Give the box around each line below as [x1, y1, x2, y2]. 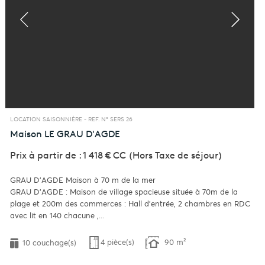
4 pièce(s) [101, 237, 135, 248]
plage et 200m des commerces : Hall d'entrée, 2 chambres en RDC [10, 198, 251, 209]
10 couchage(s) [20, 238, 77, 248]
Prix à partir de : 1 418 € [10, 149, 114, 161]
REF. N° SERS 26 [88, 115, 133, 123]
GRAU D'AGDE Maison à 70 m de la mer [10, 174, 156, 185]
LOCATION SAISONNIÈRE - [10, 115, 89, 123]
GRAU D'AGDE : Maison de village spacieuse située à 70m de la [10, 186, 238, 197]
